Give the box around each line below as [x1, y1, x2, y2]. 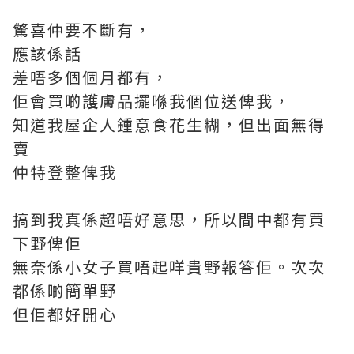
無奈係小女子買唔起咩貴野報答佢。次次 [13, 255, 326, 278]
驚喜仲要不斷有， [13, 18, 152, 41]
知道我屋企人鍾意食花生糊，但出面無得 [13, 113, 326, 136]
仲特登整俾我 [13, 160, 117, 183]
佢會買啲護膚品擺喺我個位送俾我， [13, 89, 291, 112]
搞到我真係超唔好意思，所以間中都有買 [13, 208, 326, 231]
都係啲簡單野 [13, 279, 117, 302]
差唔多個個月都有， [13, 66, 169, 88]
